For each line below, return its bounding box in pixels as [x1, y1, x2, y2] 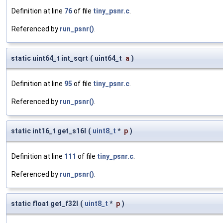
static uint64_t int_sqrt [11, 54, 88, 63]
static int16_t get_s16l [11, 127, 86, 135]
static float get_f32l [11, 200, 78, 208]
